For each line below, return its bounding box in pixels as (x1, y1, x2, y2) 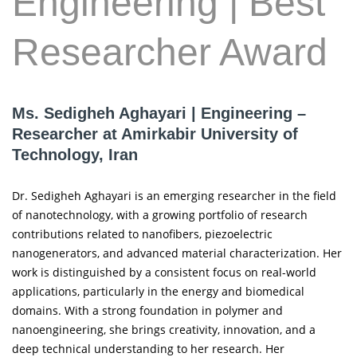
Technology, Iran (12, 146, 138, 164)
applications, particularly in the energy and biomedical (12, 283, 304, 299)
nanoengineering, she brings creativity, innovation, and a (12, 321, 316, 337)
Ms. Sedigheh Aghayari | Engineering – (12, 104, 306, 123)
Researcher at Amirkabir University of (12, 125, 298, 143)
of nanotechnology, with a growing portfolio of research (12, 206, 308, 222)
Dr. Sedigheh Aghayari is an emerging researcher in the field (12, 187, 336, 203)
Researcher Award (12, 31, 328, 74)
